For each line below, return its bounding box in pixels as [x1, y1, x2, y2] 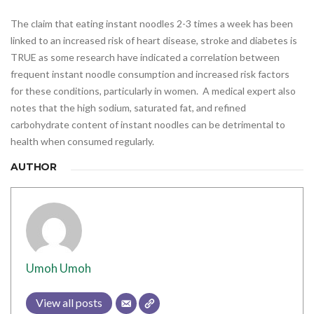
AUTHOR [11, 161, 57, 174]
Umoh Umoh [26, 261, 91, 276]
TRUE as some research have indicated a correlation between [11, 51, 280, 64]
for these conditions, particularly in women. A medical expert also [11, 85, 296, 97]
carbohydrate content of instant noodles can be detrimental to [11, 118, 285, 131]
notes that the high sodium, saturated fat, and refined [11, 102, 246, 114]
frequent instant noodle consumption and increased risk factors [11, 68, 289, 81]
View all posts [36, 296, 102, 310]
